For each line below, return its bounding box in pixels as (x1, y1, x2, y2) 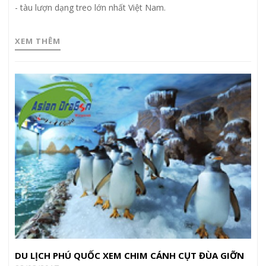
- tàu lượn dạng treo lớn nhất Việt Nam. (15, 1, 166, 13)
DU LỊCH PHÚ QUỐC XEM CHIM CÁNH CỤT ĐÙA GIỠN (15, 249, 244, 262)
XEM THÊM (15, 35, 61, 46)
